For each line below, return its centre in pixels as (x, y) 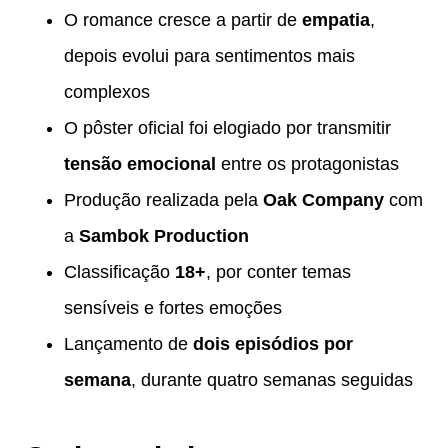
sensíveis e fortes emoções (173, 307)
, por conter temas (278, 271)
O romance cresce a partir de (183, 19)
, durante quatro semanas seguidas (272, 379)
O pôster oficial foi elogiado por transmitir (227, 127)
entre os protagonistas (307, 163)
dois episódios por (273, 343)
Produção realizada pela (163, 199)
